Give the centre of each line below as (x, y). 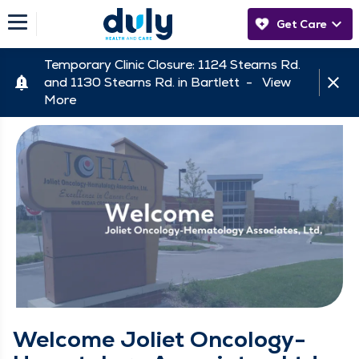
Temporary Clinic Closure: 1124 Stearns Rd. (172, 65)
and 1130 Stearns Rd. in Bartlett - (153, 82)
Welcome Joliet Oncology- (159, 339)
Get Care (302, 24)
